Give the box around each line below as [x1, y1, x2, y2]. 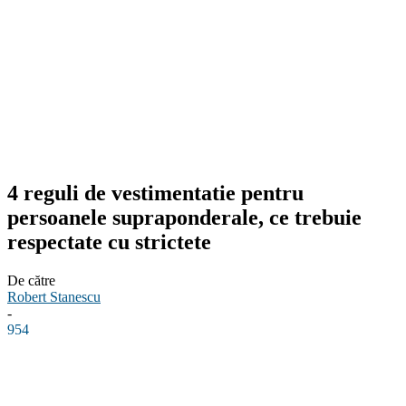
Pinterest [349, 374, 391, 389]
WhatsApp [244, 374, 292, 389]
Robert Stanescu [7, 288, 101, 304]
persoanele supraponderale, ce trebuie [7, 205, 362, 229]
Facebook [43, 374, 89, 389]
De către [7, 272, 55, 288]
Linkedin [146, 374, 187, 389]
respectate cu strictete [7, 229, 211, 254]
